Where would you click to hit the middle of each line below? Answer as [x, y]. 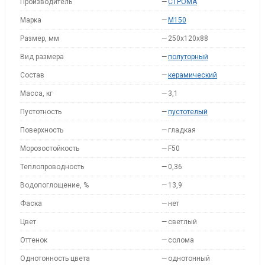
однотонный [189, 258]
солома [181, 240]
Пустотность [41, 112]
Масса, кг [36, 93]
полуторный [188, 57]
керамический [193, 75]
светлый [182, 222]
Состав [32, 75]
